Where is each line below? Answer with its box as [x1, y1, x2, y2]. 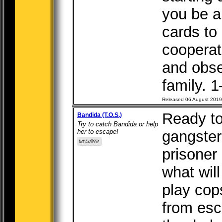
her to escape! [77, 128, 118, 135]
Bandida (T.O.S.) [77, 111, 122, 118]
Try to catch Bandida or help [77, 120, 158, 128]
